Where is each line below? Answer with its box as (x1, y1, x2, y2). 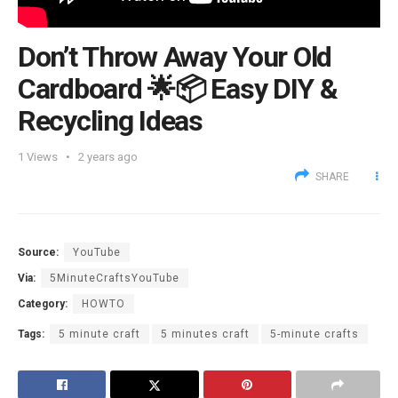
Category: (18, 298, 68, 311)
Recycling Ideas (18, 103, 203, 138)
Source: (18, 246, 59, 259)
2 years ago (78, 150, 138, 164)
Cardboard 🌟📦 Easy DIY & (18, 71, 338, 106)
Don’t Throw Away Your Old (18, 39, 331, 74)
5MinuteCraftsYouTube (50, 272, 179, 285)
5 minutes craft (161, 328, 250, 341)
